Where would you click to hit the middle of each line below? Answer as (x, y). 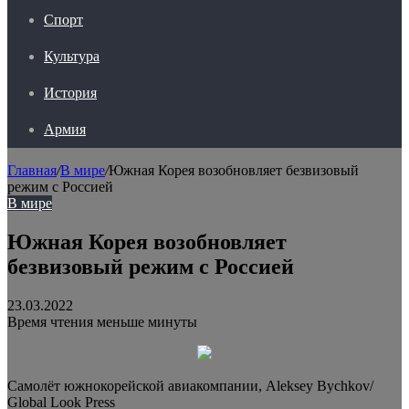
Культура (72, 56)
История (70, 93)
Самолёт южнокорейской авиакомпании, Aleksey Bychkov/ (190, 385)
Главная (32, 170)
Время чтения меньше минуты (102, 321)
